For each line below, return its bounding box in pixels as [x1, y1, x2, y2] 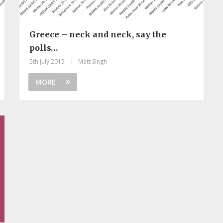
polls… [29, 42, 58, 53]
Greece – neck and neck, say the [29, 29, 166, 39]
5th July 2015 [29, 57, 65, 66]
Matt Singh [78, 57, 107, 66]
